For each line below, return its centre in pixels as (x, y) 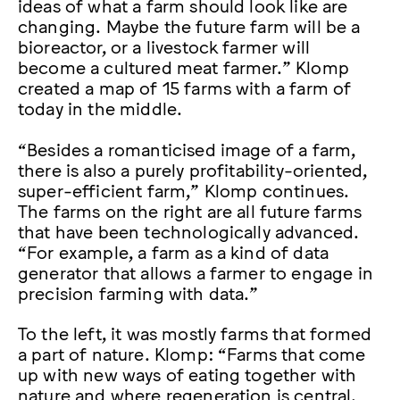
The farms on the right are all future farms (190, 209)
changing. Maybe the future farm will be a (189, 25)
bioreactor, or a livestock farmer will (164, 46)
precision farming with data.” (138, 292)
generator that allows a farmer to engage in (196, 271)
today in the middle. (100, 108)
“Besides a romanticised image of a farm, (187, 148)
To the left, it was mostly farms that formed (195, 332)
